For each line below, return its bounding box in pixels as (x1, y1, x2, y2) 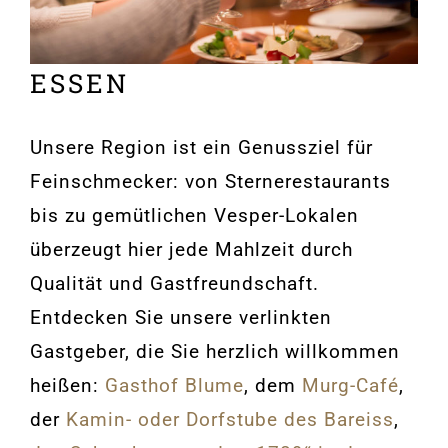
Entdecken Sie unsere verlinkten (30, 305, 332, 329)
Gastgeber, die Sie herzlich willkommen (30, 339, 400, 363)
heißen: (30, 373, 105, 397)
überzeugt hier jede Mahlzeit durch (30, 237, 353, 261)
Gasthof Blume (105, 373, 244, 397)
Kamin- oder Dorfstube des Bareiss (66, 407, 394, 431)
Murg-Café (302, 373, 399, 397)
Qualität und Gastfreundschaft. (30, 271, 319, 295)
